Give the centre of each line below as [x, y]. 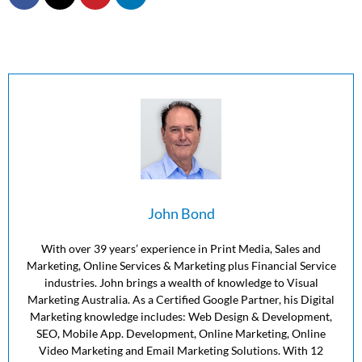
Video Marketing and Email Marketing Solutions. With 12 [181, 350]
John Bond [181, 213]
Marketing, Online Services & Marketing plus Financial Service [181, 265]
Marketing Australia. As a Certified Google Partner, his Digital [181, 299]
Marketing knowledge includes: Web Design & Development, [181, 316]
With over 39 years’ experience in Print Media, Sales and [181, 248]
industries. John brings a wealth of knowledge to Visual [181, 282]
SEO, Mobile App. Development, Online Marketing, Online [181, 333]
